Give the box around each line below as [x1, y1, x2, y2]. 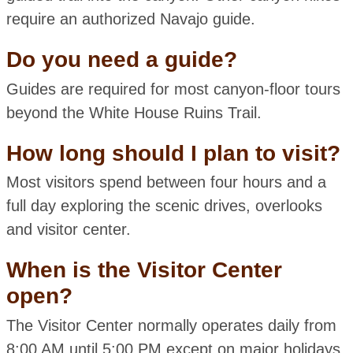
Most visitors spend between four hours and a [6, 173, 326, 191]
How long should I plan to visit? [6, 140, 340, 165]
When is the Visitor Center [6, 258, 282, 283]
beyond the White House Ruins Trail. [6, 103, 262, 121]
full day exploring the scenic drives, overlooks [6, 197, 322, 215]
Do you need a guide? [6, 47, 237, 72]
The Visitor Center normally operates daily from [6, 316, 336, 334]
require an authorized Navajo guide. [6, 10, 255, 28]
